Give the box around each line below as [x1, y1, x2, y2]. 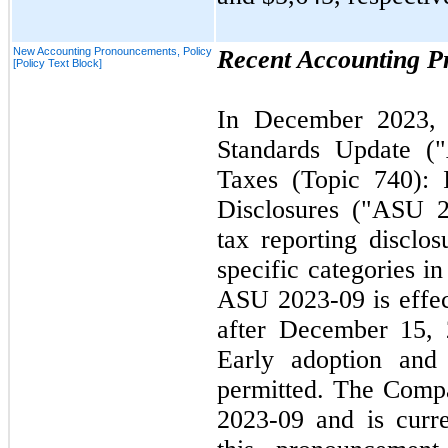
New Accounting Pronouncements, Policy [13, 44, 212, 57]
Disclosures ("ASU [217, 194, 437, 224]
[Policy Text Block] [13, 56, 102, 69]
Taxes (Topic [217, 164, 374, 194]
